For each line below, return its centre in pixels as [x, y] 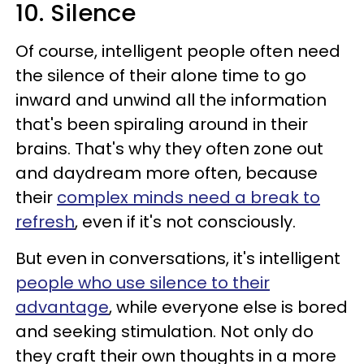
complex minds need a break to [188, 197]
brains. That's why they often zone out [169, 149]
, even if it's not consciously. [185, 222]
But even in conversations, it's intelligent [178, 258]
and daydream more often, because [167, 173]
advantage [62, 307]
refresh [45, 222]
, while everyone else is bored [228, 307]
